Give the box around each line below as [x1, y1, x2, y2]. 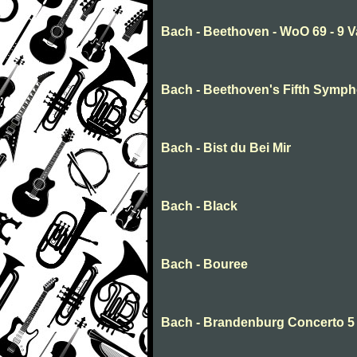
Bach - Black [161, 199, 237, 214]
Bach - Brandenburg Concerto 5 [161, 316, 355, 330]
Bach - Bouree [161, 257, 248, 272]
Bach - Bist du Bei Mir [161, 141, 291, 155]
